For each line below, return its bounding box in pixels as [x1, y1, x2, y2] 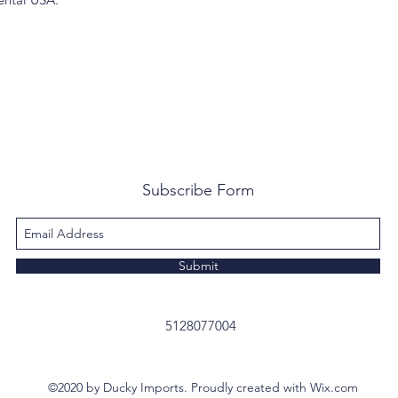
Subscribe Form [142, 180, 254, 200]
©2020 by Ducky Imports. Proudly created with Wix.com [47, 379, 358, 395]
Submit [178, 258, 219, 274]
